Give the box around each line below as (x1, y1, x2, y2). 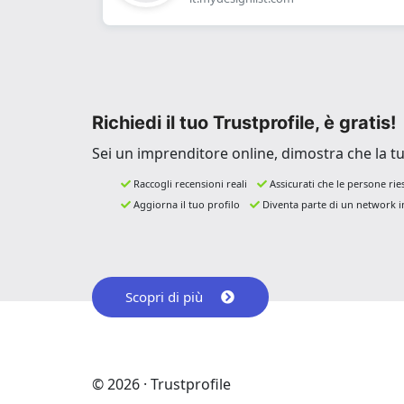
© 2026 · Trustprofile (92, 373, 231, 394)
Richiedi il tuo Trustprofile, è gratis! (92, 111, 396, 133)
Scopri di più (125, 288, 204, 307)
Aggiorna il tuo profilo (133, 197, 240, 211)
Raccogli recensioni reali (133, 176, 247, 190)
